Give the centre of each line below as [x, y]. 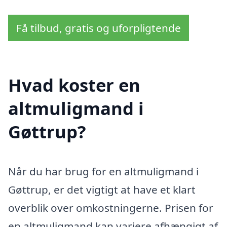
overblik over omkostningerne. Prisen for [111, 208]
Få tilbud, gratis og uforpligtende [99, 28]
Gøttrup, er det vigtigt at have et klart [102, 190]
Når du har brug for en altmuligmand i [103, 172]
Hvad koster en [74, 85]
